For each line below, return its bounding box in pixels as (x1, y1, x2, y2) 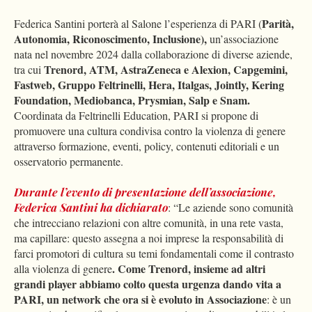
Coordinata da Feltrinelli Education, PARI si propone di (14, 108, 258, 123)
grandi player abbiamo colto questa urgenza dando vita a (14, 276, 281, 292)
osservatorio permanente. (14, 154, 123, 169)
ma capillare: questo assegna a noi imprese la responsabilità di (14, 231, 283, 246)
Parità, (262, 15, 294, 32)
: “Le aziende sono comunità (168, 200, 293, 215)
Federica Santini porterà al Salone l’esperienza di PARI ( (14, 16, 262, 31)
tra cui (14, 62, 41, 77)
